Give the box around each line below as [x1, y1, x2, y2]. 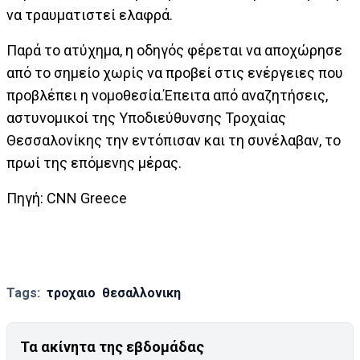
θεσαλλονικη [102, 285, 181, 301]
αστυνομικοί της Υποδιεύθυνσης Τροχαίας [6, 109, 286, 126]
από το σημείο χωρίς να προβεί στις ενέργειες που [6, 64, 343, 81]
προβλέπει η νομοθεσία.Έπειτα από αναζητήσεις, [6, 87, 328, 104]
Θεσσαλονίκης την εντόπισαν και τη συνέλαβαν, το [6, 132, 341, 149]
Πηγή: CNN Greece [6, 190, 127, 207]
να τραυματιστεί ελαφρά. [6, 6, 176, 23]
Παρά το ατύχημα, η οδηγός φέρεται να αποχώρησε [6, 42, 342, 59]
